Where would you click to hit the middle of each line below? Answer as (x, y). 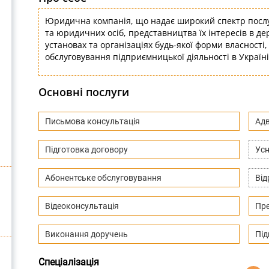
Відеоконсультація (82, 206)
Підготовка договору (86, 150)
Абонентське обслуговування (103, 178)
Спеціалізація (69, 262)
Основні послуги (84, 92)
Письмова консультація (92, 121)
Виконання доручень (86, 234)
